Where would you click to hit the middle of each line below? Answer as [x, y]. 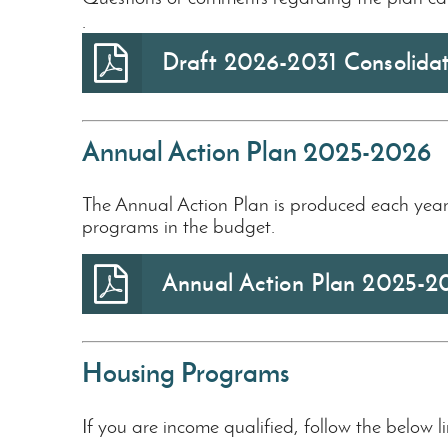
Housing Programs [185, 373]
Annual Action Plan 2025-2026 [256, 151]
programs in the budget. [178, 226]
